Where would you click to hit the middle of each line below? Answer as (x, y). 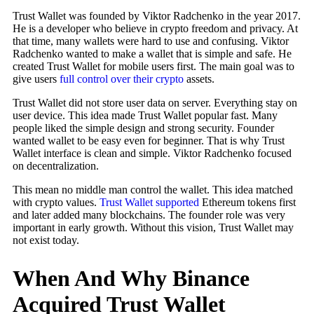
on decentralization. (57, 166)
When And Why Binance (131, 278)
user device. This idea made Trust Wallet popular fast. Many (145, 116)
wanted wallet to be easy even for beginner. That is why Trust (149, 141)
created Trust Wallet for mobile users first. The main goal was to (153, 67)
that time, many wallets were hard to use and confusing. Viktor (151, 41)
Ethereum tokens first (247, 203)
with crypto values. (56, 203)
